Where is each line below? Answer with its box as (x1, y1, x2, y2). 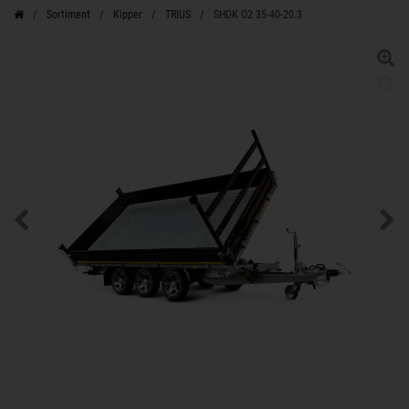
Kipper (113, 8, 142, 21)
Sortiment (47, 8, 90, 21)
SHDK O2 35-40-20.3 (214, 8, 302, 21)
